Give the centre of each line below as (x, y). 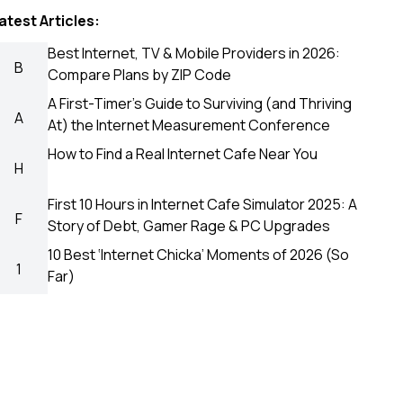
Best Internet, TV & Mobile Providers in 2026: (194, 53)
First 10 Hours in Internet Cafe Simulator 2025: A (203, 204)
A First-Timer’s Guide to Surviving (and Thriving (200, 103)
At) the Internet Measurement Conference (189, 125)
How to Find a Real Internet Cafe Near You (183, 154)
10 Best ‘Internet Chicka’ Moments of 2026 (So (199, 255)
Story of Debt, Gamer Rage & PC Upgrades (189, 226)
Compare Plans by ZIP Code (140, 75)
